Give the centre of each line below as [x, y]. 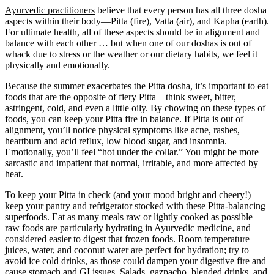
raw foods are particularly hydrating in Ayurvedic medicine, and [128, 228]
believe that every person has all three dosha [181, 10]
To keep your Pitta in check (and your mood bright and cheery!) [128, 195]
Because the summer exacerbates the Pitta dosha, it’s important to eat [137, 86]
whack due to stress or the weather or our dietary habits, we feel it [131, 54]
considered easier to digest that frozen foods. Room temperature [127, 239]
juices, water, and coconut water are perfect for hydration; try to [127, 250]
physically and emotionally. [57, 65]
